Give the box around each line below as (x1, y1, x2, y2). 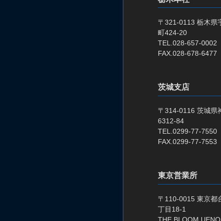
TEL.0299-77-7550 (157, 127, 217, 135)
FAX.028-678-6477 (157, 49, 217, 58)
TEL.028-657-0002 (157, 39, 217, 47)
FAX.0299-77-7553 (157, 137, 217, 146)
